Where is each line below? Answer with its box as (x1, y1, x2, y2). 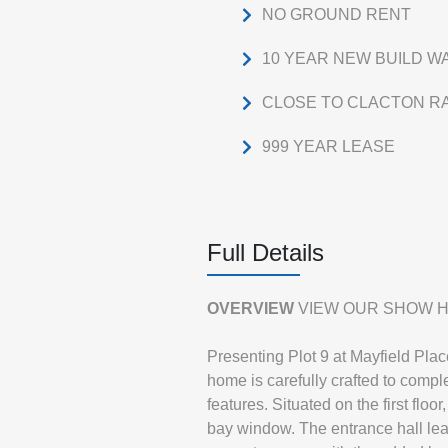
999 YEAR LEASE (262, 138, 395, 155)
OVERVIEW (207, 300, 294, 317)
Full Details (207, 239, 324, 266)
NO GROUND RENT (262, 6, 411, 23)
